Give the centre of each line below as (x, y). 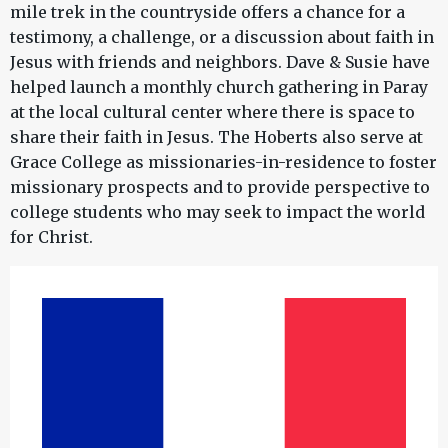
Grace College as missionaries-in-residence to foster (223, 161)
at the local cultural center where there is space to (212, 111)
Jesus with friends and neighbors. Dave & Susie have (220, 61)
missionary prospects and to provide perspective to (220, 186)
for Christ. (51, 236)
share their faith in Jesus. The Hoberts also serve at (216, 136)
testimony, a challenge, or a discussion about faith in (222, 36)
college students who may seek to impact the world (217, 211)
